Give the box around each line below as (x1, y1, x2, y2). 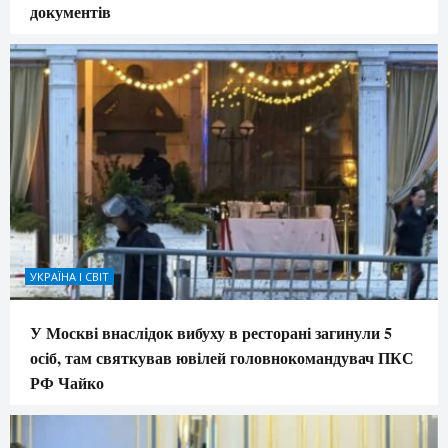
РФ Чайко (30, 371, 104, 395)
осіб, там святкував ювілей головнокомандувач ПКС (30, 346, 414, 370)
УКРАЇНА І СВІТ (30, 269, 109, 285)
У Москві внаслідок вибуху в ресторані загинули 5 (30, 321, 392, 345)
